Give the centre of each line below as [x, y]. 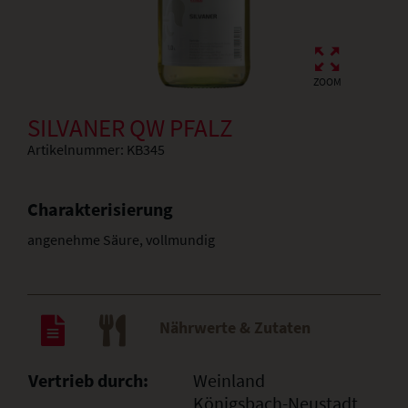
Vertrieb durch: [88, 380]
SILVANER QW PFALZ [130, 127]
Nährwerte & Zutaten [235, 327]
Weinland [229, 380]
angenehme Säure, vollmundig [121, 240]
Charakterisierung [100, 209]
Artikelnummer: [77, 149]
